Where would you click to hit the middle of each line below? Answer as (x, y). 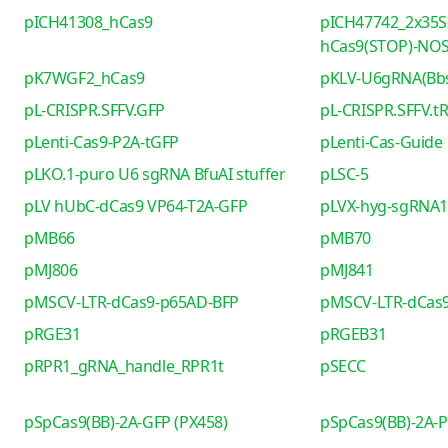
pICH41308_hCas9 (88, 22)
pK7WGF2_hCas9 (84, 78)
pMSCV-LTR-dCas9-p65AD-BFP (131, 302)
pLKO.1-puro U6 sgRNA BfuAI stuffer (155, 174)
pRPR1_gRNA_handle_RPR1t (124, 366)
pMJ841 (346, 270)
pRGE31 (52, 334)
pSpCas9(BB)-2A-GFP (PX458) (126, 422)
